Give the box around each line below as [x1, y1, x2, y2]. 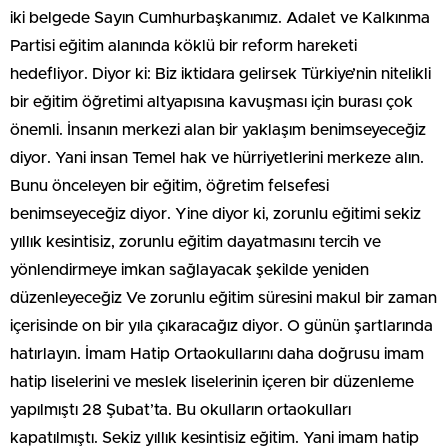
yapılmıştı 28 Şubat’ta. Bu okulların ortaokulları [10, 402, 351, 419]
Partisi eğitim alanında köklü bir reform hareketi [10, 38, 357, 55]
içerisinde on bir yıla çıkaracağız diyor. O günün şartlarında [10, 318, 433, 335]
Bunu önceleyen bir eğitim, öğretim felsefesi [10, 178, 329, 195]
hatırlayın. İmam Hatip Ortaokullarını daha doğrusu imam [10, 346, 424, 363]
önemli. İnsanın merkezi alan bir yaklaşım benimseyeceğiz [10, 122, 426, 139]
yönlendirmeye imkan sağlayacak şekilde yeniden [10, 262, 369, 279]
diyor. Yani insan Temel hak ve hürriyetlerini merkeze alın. [10, 150, 424, 167]
